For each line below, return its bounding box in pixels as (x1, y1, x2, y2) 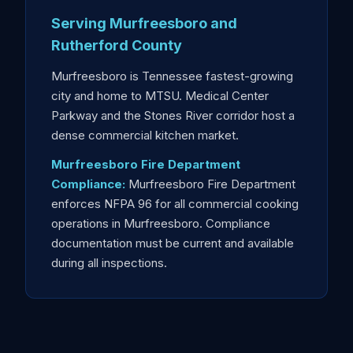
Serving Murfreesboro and (51, 15, 237, 32)
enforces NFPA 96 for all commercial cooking (51, 196, 299, 211)
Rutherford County (51, 37, 182, 54)
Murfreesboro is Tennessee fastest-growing (51, 69, 293, 84)
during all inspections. (51, 255, 167, 270)
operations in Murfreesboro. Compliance (51, 216, 270, 231)
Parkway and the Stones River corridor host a (51, 108, 295, 123)
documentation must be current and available (51, 236, 294, 251)
